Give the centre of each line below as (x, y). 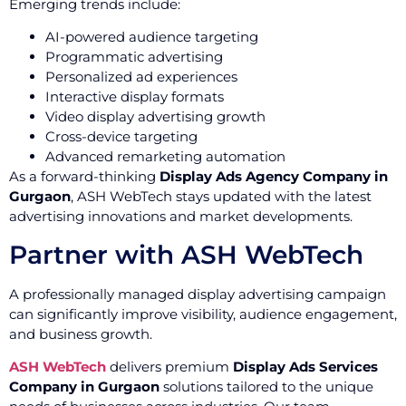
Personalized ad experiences (141, 77)
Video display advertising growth (155, 117)
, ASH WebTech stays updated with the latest (221, 197)
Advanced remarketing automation (165, 157)
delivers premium (169, 367)
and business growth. (81, 333)
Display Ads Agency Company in (274, 177)
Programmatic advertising (134, 57)
